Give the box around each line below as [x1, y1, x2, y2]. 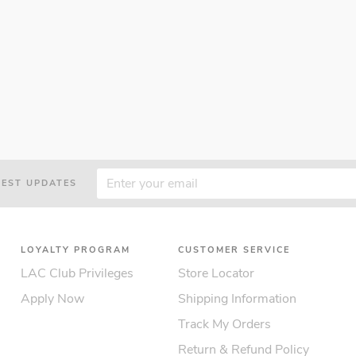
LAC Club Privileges [20, 265, 133, 283]
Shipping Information [177, 290, 296, 308]
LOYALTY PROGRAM [20, 244, 130, 257]
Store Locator [177, 265, 254, 283]
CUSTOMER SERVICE [177, 244, 290, 257]
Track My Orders [177, 315, 271, 334]
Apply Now [20, 290, 84, 308]
